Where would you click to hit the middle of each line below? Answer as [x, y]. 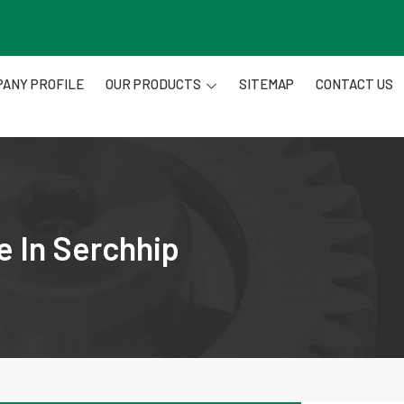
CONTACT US [354, 84]
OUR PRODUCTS [153, 84]
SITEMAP [266, 84]
